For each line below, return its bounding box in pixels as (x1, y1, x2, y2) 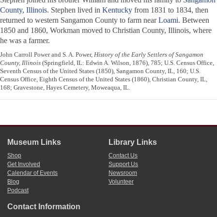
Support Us (108, 161, 138, 168)
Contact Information (7, 202, 80, 211)
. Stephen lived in (47, 6, 102, 15)
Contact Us (108, 152, 138, 159)
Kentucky (102, 6, 132, 15)
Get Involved (7, 161, 40, 168)
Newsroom (108, 170, 137, 177)
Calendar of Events (7, 170, 58, 177)
